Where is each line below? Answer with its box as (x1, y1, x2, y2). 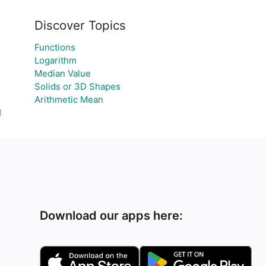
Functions (34, 42, 75, 53)
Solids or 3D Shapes (34, 81, 121, 92)
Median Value (34, 68, 91, 79)
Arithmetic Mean (34, 94, 103, 105)
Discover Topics (34, 18, 126, 33)
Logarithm (34, 55, 77, 66)
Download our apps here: (40, 208, 183, 223)
